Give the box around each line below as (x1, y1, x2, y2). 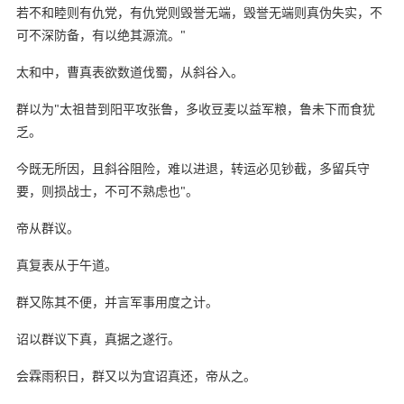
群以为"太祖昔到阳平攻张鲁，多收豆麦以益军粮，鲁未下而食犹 (15, 99, 375, 117)
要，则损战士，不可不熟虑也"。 (15, 181, 198, 199)
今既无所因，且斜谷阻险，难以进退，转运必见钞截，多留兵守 (15, 159, 370, 177)
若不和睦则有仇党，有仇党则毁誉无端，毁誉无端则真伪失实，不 (15, 3, 382, 21)
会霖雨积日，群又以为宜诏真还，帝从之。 (15, 366, 256, 384)
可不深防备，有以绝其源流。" (15, 25, 186, 43)
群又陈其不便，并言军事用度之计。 (15, 292, 218, 310)
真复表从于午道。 (15, 255, 117, 273)
